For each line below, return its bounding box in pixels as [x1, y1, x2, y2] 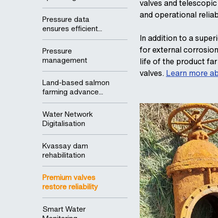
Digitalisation [42, 118, 85, 128]
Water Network [42, 109, 93, 119]
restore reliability [42, 181, 98, 192]
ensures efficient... [42, 23, 102, 34]
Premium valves [42, 172, 95, 182]
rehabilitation [42, 149, 85, 160]
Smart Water [42, 203, 86, 214]
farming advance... [42, 86, 103, 97]
